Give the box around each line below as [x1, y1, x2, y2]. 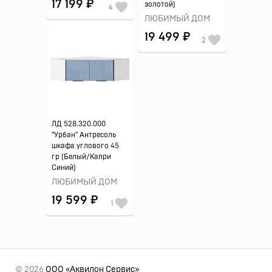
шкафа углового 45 [52, 142, 119, 149]
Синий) [52, 164, 76, 171]
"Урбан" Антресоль [52, 131, 116, 138]
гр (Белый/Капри [52, 153, 111, 160]
